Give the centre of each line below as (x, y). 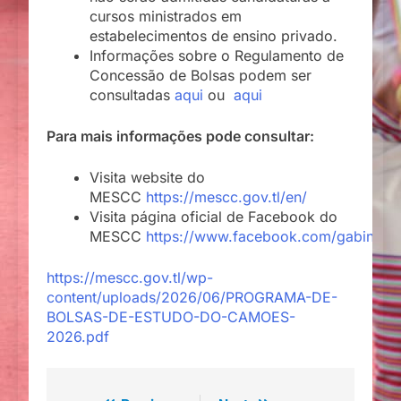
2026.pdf (78, 336)
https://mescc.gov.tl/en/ (226, 196)
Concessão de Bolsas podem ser (200, 75)
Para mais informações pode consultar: (180, 136)
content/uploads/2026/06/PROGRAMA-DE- (192, 297)
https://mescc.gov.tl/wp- (130, 277)
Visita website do (147, 177)
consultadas (132, 94)
